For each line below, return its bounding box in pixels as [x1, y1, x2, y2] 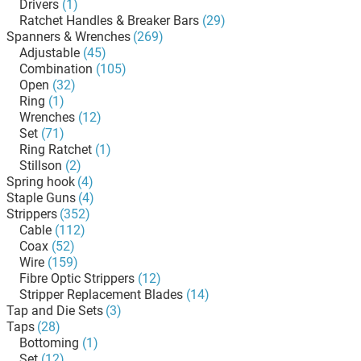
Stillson [19, 158, 62, 173]
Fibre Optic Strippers [19, 271, 135, 286]
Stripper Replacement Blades [19, 287, 183, 302]
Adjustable [19, 45, 80, 60]
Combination [19, 61, 93, 77]
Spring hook [6, 174, 75, 189]
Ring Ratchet [19, 142, 92, 157]
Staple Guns [6, 190, 76, 205]
